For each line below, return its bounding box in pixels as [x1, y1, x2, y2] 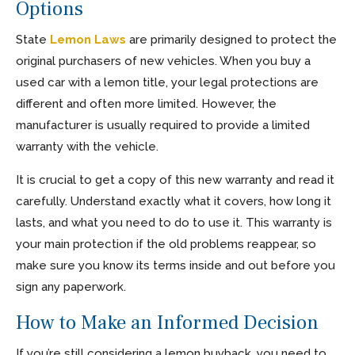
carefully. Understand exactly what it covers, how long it [16, 193, 331, 208]
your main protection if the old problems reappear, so [16, 236, 316, 251]
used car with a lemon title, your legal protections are [16, 74, 319, 90]
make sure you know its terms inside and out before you [16, 258, 335, 273]
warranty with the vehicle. [16, 139, 158, 154]
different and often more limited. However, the [16, 96, 277, 111]
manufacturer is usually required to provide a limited [16, 117, 310, 132]
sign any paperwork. [16, 279, 126, 294]
